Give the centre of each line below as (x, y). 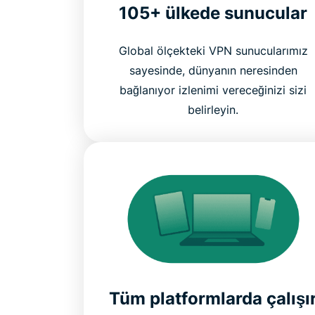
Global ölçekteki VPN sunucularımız (213, 50)
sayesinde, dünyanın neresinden (213, 70)
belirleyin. (213, 109)
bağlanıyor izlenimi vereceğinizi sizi (213, 90)
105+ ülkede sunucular (213, 13)
